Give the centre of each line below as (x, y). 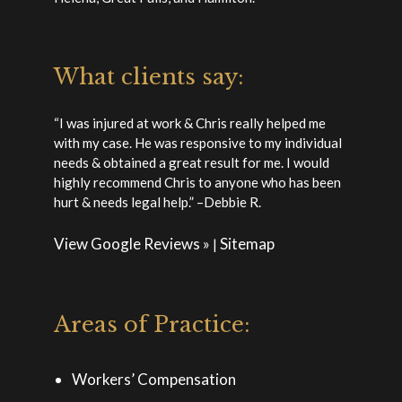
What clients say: (149, 77)
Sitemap (247, 243)
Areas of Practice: (152, 325)
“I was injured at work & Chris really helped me (190, 123)
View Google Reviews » (132, 243)
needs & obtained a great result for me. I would (192, 163)
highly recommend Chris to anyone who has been (197, 183)
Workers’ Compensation (154, 380)
